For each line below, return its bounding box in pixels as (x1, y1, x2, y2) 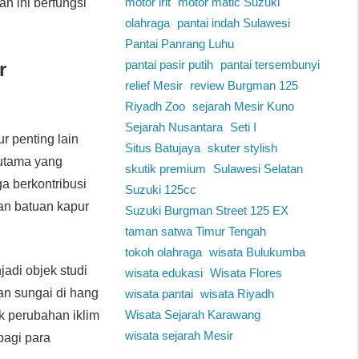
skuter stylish (207, 141, 277, 155)
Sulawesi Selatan (212, 162, 303, 176)
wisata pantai (124, 287, 193, 301)
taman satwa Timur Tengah (124, 224, 266, 239)
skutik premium (124, 162, 206, 176)
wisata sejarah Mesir (124, 329, 233, 343)
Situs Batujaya (124, 141, 200, 155)
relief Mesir (124, 79, 183, 93)
